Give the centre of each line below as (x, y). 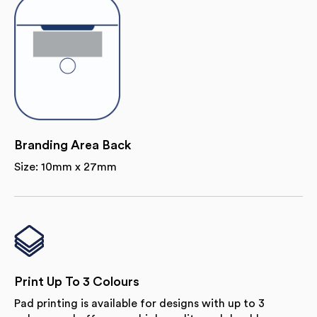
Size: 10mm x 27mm (65, 167)
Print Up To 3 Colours (77, 281)
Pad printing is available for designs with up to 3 (139, 303)
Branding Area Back (73, 145)
